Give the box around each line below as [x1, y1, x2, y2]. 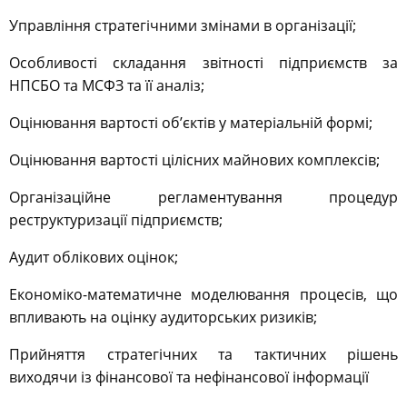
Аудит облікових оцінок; [9, 247, 178, 268]
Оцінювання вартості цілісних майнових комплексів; [9, 150, 380, 171]
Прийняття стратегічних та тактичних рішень [9, 344, 398, 365]
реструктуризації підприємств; [9, 210, 223, 231]
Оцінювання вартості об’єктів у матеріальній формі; [9, 113, 372, 134]
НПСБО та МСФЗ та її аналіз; [9, 75, 208, 96]
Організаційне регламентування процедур [9, 187, 398, 208]
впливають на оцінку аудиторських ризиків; [9, 307, 317, 328]
